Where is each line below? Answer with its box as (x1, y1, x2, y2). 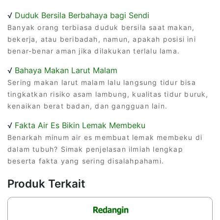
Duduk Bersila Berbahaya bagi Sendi (15, 10, 149, 20)
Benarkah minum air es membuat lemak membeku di (7, 133, 203, 141)
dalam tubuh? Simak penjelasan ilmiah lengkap (7, 144, 183, 153)
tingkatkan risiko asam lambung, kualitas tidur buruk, (7, 89, 209, 98)
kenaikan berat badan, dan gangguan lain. (7, 101, 168, 110)
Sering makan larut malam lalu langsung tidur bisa (7, 78, 196, 86)
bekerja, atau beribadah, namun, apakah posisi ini (7, 34, 196, 43)
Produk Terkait (7, 176, 85, 190)
